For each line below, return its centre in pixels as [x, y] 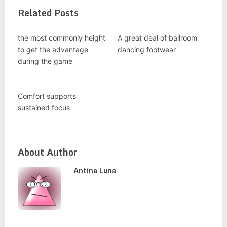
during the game [45, 61]
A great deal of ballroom [157, 38]
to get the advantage [53, 49]
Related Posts [48, 13]
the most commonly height [61, 38]
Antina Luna [94, 171]
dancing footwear [146, 49]
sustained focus [44, 108]
